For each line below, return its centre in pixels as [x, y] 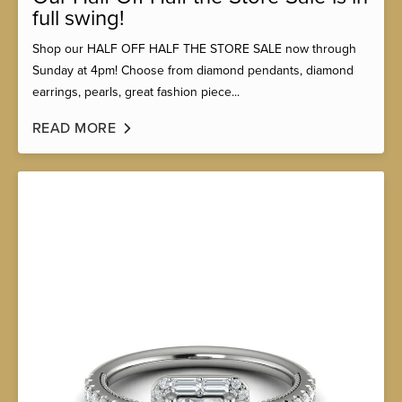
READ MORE [74, 129]
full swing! [79, 19]
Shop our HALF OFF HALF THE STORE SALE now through [194, 49]
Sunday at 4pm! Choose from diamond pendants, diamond [193, 71]
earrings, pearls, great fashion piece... [136, 92]
